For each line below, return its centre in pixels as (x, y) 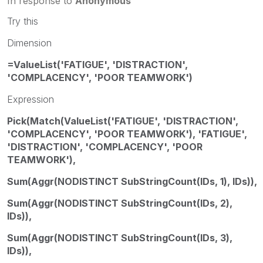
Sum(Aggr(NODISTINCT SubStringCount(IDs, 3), (120, 237)
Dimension (29, 43)
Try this (23, 21)
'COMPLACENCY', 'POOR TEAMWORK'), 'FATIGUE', (127, 134)
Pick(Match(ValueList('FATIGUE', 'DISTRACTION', (123, 121)
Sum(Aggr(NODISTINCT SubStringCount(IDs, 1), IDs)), (132, 181)
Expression (31, 99)
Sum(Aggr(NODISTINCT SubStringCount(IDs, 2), (120, 203)
